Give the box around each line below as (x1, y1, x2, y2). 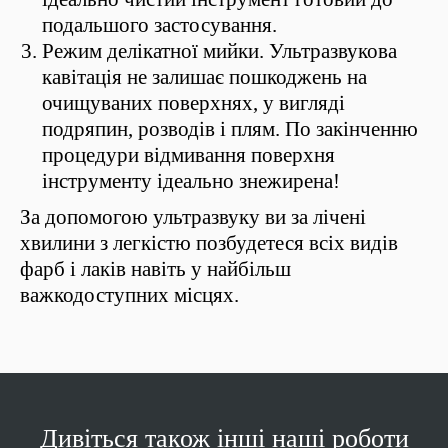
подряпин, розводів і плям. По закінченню (42, 117, 418, 142)
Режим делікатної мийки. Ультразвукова (42, 39, 397, 64)
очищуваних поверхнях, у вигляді (42, 91, 345, 116)
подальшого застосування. (42, 13, 277, 38)
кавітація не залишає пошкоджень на (42, 65, 367, 90)
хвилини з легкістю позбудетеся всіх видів (20, 231, 398, 256)
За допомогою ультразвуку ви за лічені (20, 205, 366, 230)
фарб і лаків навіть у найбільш (20, 257, 291, 282)
